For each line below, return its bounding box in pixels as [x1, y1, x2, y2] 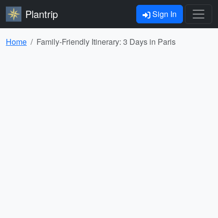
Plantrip [25, 7, 58, 21]
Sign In [150, 8, 177, 19]
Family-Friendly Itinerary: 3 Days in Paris [36, 36, 176, 47]
